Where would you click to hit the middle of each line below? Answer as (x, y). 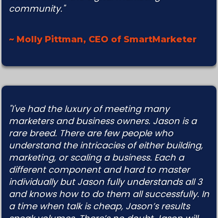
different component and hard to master (99, 170)
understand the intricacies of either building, (106, 145)
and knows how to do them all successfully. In (109, 194)
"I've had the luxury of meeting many (89, 109)
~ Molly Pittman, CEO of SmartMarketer (103, 40)
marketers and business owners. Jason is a (103, 121)
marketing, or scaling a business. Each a (96, 158)
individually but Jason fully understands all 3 (106, 182)
